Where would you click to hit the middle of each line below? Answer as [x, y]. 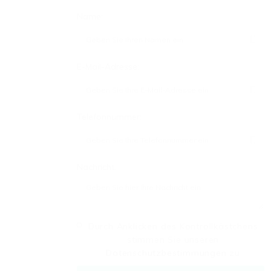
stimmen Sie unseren [173, 240]
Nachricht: [96, 167]
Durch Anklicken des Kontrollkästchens [173, 226]
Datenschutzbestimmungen [166, 253]
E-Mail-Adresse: [108, 67]
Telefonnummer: [109, 117]
